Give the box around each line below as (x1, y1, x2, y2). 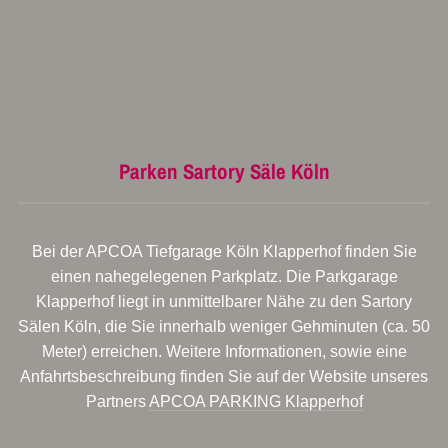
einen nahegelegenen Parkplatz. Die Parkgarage (50, 268, 398, 285)
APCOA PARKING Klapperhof (148, 393, 363, 410)
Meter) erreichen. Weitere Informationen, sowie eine (41, 343, 407, 360)
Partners (85, 393, 149, 410)
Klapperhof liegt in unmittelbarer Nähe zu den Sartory (36, 293, 412, 310)
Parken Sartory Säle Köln (118, 157, 330, 186)
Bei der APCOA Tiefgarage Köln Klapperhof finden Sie (31, 243, 417, 260)
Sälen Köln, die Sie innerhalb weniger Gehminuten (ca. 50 (18, 318, 430, 335)
